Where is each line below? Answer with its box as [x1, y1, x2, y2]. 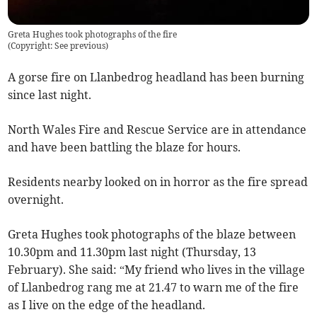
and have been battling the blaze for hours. [8, 140, 241, 155]
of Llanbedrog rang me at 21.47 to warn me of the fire [8, 280, 299, 295]
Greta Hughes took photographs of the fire [8, 29, 178, 40]
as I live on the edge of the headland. [8, 298, 206, 313]
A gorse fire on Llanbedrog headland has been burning [8, 70, 305, 85]
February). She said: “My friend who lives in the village [8, 263, 306, 277]
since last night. [8, 88, 92, 103]
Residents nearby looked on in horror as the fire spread [8, 175, 309, 190]
